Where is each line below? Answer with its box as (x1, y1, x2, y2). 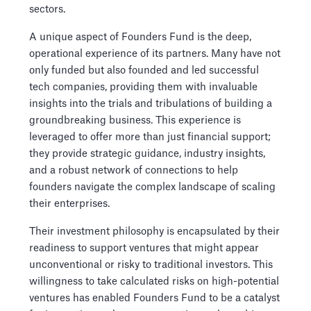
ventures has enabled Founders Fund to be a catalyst (29, 293, 280, 303)
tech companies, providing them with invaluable (29, 82, 258, 92)
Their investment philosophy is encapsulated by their (29, 226, 280, 237)
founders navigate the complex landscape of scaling (29, 182, 276, 192)
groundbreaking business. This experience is (29, 115, 241, 126)
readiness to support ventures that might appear (29, 243, 259, 253)
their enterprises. (29, 199, 110, 209)
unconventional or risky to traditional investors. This (29, 260, 273, 270)
